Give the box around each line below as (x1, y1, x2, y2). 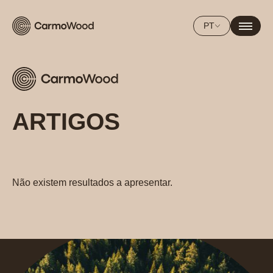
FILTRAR (30, 161, 67, 171)
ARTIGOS (12, 108, 120, 135)
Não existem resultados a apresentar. (12, 177, 172, 188)
